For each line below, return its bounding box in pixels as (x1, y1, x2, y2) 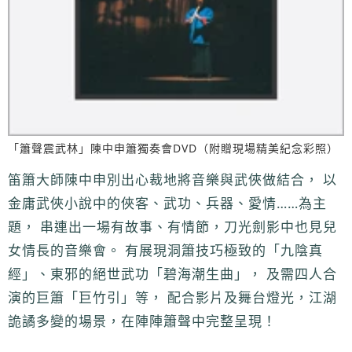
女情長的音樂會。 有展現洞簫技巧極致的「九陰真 (8, 240, 323, 259)
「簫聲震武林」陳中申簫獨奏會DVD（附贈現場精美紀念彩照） (8, 140, 339, 156)
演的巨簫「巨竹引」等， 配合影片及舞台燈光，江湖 (8, 288, 337, 306)
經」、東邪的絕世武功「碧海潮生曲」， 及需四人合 (8, 264, 337, 283)
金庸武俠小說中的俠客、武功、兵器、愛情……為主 (8, 193, 327, 212)
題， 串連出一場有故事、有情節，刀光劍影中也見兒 (8, 217, 337, 236)
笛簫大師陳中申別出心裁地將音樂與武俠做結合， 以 (8, 170, 337, 189)
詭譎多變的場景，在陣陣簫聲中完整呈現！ (8, 311, 277, 330)
